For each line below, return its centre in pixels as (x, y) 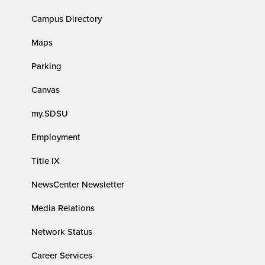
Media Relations (63, 208)
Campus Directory (67, 19)
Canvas (46, 90)
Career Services (62, 256)
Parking (47, 66)
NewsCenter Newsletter (78, 185)
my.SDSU (50, 114)
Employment (56, 137)
